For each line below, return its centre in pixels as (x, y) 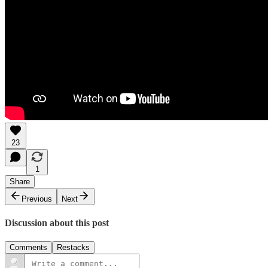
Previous (37, 199)
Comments (28, 248)
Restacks (73, 248)
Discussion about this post (57, 223)
